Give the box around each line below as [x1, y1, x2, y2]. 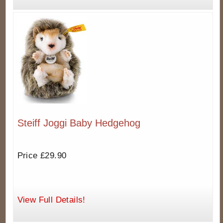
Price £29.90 [17, 151, 67, 161]
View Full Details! [17, 195, 86, 205]
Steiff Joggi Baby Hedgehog [17, 117, 140, 128]
